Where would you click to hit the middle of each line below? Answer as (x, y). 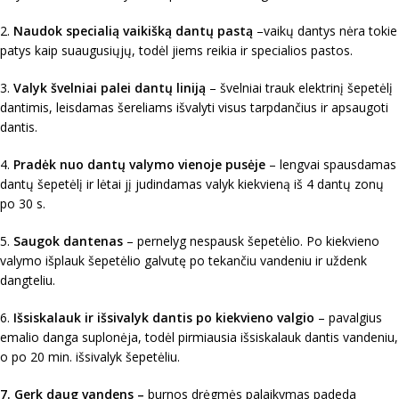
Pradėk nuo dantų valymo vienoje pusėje (139, 164)
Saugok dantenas (66, 240)
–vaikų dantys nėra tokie (327, 30)
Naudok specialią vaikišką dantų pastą (133, 30)
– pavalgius (350, 317)
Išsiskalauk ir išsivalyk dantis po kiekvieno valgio (166, 317)
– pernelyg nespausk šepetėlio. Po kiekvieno (251, 240)
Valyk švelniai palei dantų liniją (110, 87)
